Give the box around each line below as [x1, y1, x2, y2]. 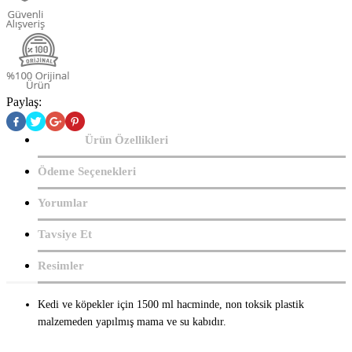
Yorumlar [38, 196, 88, 209]
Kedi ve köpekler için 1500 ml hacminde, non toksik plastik [38, 299, 304, 310]
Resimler [38, 259, 84, 272]
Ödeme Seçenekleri [38, 165, 136, 178]
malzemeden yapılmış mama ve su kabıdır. [38, 316, 226, 328]
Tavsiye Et [38, 228, 92, 240]
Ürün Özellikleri [85, 134, 168, 146]
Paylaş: [6, 95, 42, 108]
